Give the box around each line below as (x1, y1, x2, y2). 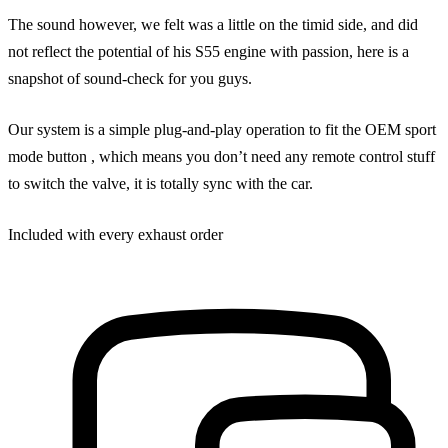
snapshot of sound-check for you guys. (8, 69, 252, 87)
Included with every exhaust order (8, 225, 223, 243)
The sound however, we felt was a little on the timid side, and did (8, 15, 418, 33)
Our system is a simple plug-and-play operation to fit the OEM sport (8, 120, 436, 138)
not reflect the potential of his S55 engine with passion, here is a (8, 42, 409, 60)
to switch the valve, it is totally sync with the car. (8, 174, 313, 192)
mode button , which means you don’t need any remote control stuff (8, 147, 435, 165)
